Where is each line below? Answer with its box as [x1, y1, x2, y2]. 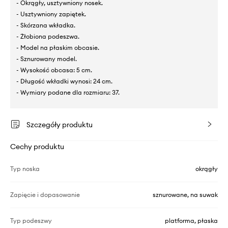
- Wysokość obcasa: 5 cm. [16, 66, 92, 74]
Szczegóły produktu [26, 120, 93, 129]
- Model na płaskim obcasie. [16, 43, 99, 51]
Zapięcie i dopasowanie [10, 190, 80, 198]
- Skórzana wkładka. [16, 21, 75, 29]
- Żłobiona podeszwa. [16, 32, 79, 40]
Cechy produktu [10, 141, 64, 151]
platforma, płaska [165, 216, 218, 224]
